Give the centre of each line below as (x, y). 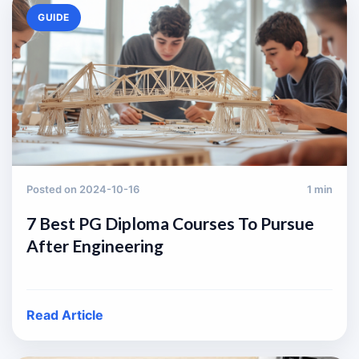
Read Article (65, 315)
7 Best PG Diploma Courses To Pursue (170, 223)
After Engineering (95, 246)
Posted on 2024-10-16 (83, 189)
